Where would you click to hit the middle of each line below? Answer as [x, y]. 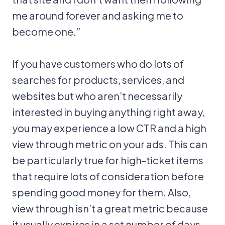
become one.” [46, 31]
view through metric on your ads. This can [110, 144]
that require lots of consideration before [108, 176]
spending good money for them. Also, [101, 192]
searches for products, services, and [98, 80]
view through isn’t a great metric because [110, 208]
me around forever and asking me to [98, 15]
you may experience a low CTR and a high [109, 128]
